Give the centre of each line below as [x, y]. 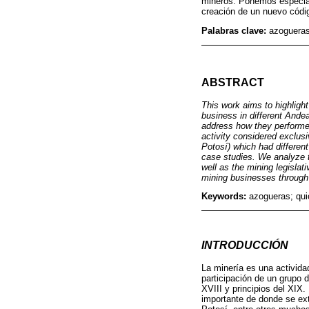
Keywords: [225, 197]
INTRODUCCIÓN [245, 245]
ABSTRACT [233, 82]
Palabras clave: [235, 31]
